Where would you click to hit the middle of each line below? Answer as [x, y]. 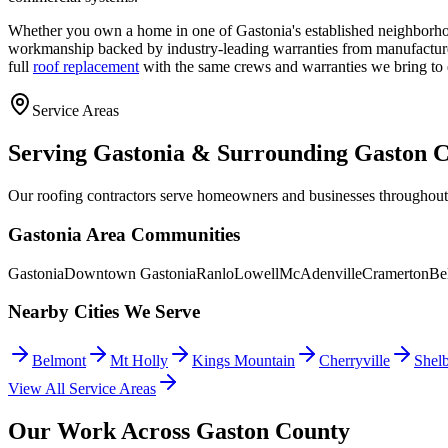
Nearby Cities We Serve [104, 312]
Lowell [256, 273]
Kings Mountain [243, 360]
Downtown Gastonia [130, 273]
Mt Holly [139, 360]
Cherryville [354, 360]
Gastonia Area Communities [124, 234]
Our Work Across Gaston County [179, 430]
